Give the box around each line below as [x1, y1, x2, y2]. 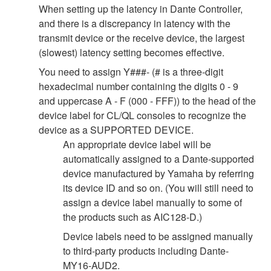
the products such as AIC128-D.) [63, 209, 202, 224]
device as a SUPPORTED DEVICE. [39, 122, 194, 137]
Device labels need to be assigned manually [63, 229, 253, 243]
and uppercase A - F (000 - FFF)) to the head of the [39, 93, 256, 108]
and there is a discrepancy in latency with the [39, 16, 230, 30]
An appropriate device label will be [63, 137, 211, 151]
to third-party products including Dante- [63, 243, 229, 258]
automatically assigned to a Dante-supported [63, 151, 254, 166]
